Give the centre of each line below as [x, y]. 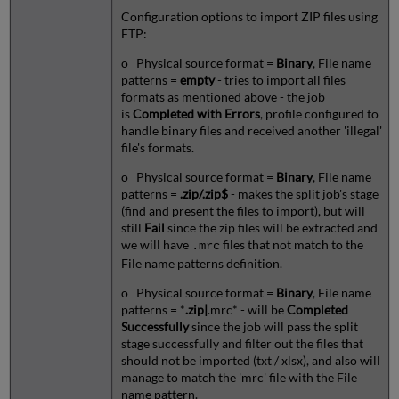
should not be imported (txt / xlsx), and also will [250, 360]
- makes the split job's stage [303, 193]
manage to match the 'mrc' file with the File [239, 377]
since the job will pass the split [273, 326]
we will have [156, 244]
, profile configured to [319, 113]
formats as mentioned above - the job [223, 96]
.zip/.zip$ [204, 193]
